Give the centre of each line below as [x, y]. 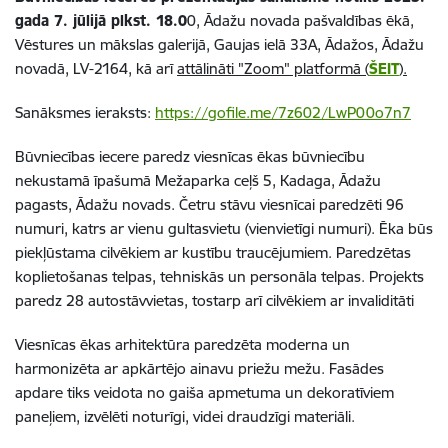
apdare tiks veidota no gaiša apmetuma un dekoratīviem [204, 392]
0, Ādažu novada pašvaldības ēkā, [300, 20]
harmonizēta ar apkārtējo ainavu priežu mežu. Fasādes [199, 368]
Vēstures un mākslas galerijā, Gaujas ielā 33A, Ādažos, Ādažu [219, 44]
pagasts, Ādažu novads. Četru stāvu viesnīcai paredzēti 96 [209, 204]
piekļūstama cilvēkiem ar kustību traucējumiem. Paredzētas [213, 252]
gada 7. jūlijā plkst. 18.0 [101, 20]
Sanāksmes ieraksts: [85, 112]
